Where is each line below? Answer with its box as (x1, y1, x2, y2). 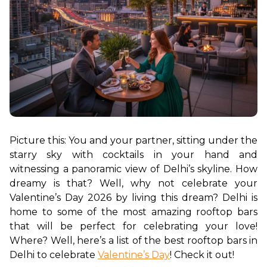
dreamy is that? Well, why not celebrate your (10, 178, 257, 190)
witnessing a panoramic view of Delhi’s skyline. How (10, 163, 257, 175)
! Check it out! (170, 249, 234, 261)
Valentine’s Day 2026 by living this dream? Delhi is (10, 192, 257, 204)
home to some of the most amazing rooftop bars (10, 206, 257, 218)
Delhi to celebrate (10, 249, 98, 261)
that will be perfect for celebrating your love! (10, 221, 257, 232)
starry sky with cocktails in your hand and (10, 149, 257, 161)
